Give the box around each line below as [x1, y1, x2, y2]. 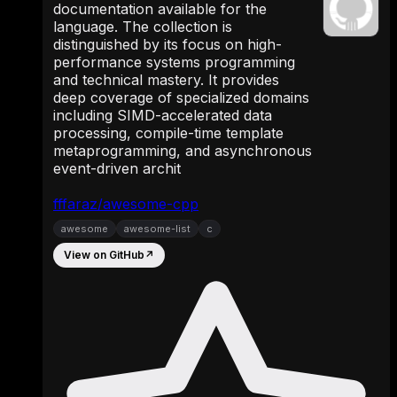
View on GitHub [64, 248, 144, 262]
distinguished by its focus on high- [53, 35, 282, 53]
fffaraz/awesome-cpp [53, 194, 198, 213]
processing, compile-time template [53, 123, 284, 142]
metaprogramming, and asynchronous [53, 141, 312, 160]
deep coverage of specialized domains [53, 88, 309, 106]
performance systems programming [53, 52, 295, 71]
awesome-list [124, 222, 191, 235]
